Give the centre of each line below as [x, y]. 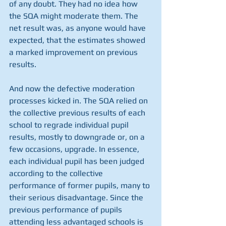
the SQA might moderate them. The [75, 16]
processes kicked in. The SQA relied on [79, 101]
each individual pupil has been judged [78, 161]
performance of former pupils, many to [80, 185]
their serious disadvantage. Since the [77, 197]
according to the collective [57, 173]
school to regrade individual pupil [70, 125]
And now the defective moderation [73, 89]
